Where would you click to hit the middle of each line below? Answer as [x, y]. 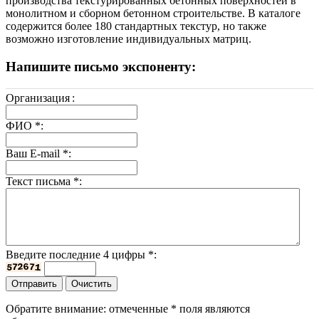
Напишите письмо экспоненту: [101, 67]
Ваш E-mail [34, 154]
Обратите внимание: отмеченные [88, 309]
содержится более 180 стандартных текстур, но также [136, 26]
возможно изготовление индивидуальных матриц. [129, 39]
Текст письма [40, 182]
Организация [38, 98]
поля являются [213, 309]
